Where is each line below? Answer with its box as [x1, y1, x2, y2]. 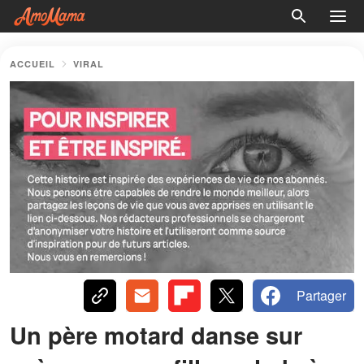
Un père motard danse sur [10, 317, 302, 352]
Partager [297, 285, 346, 305]
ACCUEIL [10, 58, 55, 70]
